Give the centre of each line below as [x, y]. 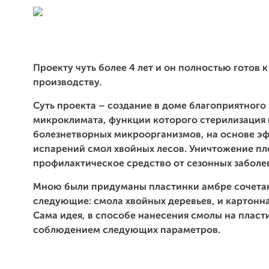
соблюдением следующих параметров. [127, 231]
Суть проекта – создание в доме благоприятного [150, 106]
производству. [67, 83]
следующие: [63, 202]
